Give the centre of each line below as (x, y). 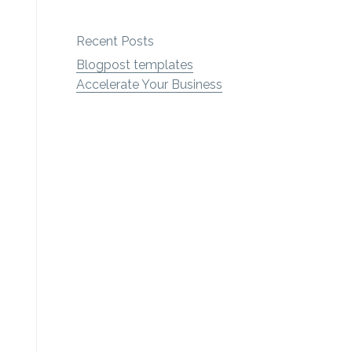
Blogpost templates (135, 65)
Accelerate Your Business (150, 84)
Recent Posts (115, 41)
